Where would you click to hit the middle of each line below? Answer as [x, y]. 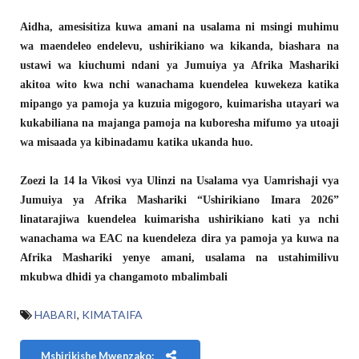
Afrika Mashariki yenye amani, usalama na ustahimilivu [179, 258]
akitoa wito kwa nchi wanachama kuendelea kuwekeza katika [179, 85]
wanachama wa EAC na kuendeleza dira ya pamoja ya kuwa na [179, 239]
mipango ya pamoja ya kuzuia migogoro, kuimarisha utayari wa [179, 104]
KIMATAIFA [112, 315]
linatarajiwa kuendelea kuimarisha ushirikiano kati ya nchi [179, 220]
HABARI [56, 315]
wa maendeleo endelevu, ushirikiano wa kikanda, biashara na [179, 46]
